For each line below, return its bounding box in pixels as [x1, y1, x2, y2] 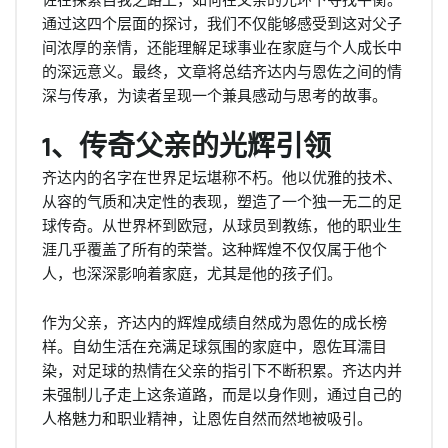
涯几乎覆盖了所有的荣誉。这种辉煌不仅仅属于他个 [42, 239, 387, 259]
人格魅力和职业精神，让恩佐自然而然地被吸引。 [42, 408, 372, 428]
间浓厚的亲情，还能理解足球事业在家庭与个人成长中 [42, 37, 402, 57]
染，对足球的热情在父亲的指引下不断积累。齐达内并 [42, 360, 402, 380]
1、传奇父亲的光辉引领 [42, 130, 331, 166]
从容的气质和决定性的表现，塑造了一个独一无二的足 [42, 191, 402, 211]
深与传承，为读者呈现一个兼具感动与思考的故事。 [42, 85, 387, 105]
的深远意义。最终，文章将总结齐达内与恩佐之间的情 [42, 61, 402, 81]
